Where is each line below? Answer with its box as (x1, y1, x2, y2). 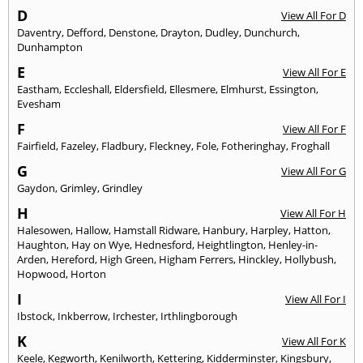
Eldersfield (114, 81, 164, 96)
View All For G (281, 163, 346, 178)
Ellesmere (169, 81, 216, 96)
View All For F (283, 121, 346, 136)
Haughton (17, 237, 66, 252)
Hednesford (135, 237, 192, 252)
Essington (269, 81, 316, 96)
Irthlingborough (160, 308, 237, 323)
